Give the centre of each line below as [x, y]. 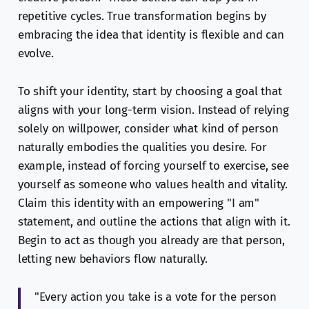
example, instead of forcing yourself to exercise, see [153, 166]
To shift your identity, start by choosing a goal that [150, 92]
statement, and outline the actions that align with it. [154, 222]
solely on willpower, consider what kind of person [148, 129]
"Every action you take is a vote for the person [155, 297]
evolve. [36, 54]
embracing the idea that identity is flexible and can [151, 35]
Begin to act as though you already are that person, [151, 241]
